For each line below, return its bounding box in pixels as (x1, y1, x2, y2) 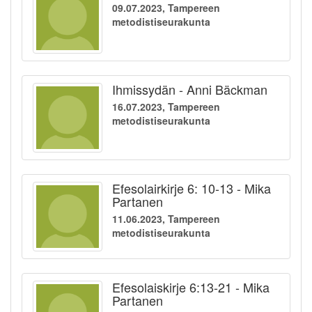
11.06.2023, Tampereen (112, 212, 220, 226)
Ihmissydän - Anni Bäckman (112, 80, 267, 99)
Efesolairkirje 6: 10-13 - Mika (112, 179, 271, 198)
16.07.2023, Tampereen (112, 100, 220, 114)
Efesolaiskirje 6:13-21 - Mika (112, 278, 270, 297)
